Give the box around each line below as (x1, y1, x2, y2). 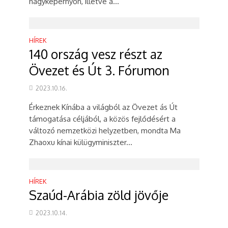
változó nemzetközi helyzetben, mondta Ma (28, 126, 181, 135)
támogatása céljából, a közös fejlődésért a (28, 114, 176, 124)
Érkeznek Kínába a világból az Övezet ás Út (28, 102, 178, 112)
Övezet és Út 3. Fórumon (28, 62, 169, 78)
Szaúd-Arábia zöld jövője (28, 187, 168, 203)
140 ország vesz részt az (28, 46, 162, 62)
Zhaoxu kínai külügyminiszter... (28, 137, 132, 147)
